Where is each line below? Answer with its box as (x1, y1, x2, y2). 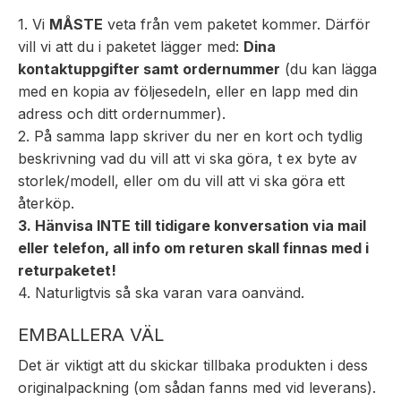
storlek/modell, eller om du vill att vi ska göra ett (18, 171, 345, 190)
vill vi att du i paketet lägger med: (18, 37, 243, 55)
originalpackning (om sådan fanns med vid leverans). (18, 379, 376, 397)
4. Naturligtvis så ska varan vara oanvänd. (18, 283, 304, 302)
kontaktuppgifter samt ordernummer (18, 59, 280, 78)
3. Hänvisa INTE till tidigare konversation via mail (18, 216, 366, 235)
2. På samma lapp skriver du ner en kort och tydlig (18, 126, 363, 145)
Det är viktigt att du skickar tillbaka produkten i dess (18, 356, 368, 375)
